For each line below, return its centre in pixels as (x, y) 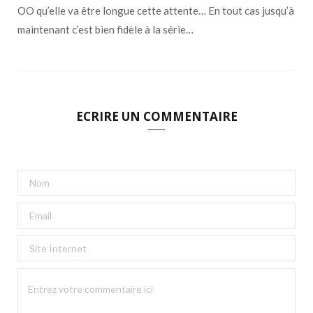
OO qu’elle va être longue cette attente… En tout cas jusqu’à (156, 10)
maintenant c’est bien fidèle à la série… (105, 29)
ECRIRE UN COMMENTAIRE (156, 116)
